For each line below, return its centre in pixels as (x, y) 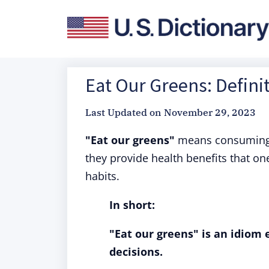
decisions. (136, 252)
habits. (102, 176)
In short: (132, 205)
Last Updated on (123, 112)
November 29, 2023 (210, 112)
